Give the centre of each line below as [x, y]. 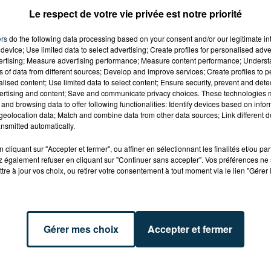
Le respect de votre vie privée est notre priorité [135, 14]
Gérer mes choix [81, 229]
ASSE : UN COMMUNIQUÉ [189, 226]
